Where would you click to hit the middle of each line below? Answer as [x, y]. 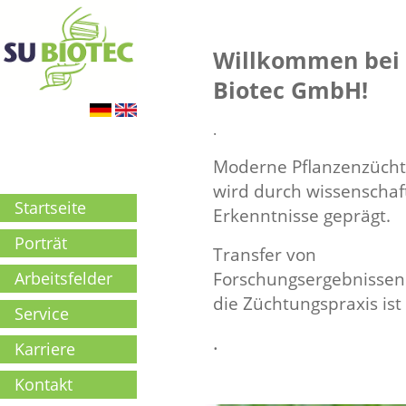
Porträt [41, 242]
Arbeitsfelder [63, 278]
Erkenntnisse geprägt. [301, 216]
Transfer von [264, 255]
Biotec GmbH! [290, 90]
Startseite [50, 207]
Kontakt [43, 384]
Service [42, 313]
